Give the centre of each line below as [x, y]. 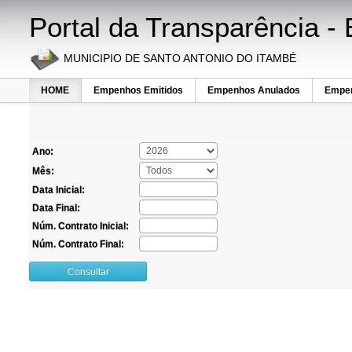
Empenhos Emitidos [138, 90]
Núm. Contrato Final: [78, 244]
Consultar [88, 271]
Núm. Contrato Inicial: [81, 226]
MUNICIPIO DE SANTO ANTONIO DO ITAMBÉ [178, 58]
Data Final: [56, 208]
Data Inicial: [59, 190]
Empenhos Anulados [254, 90]
